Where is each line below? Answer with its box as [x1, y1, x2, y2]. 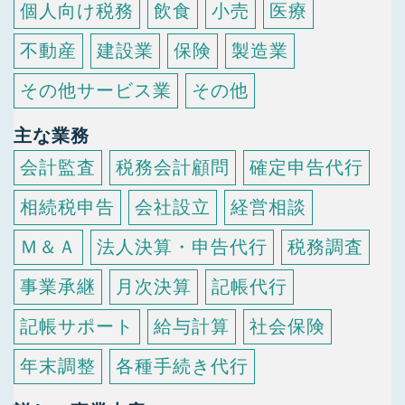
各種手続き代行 [116, 356, 249, 376]
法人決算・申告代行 [97, 237, 268, 257]
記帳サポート [20, 316, 134, 336]
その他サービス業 [20, 80, 172, 100]
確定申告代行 [250, 157, 363, 177]
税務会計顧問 [116, 157, 230, 177]
